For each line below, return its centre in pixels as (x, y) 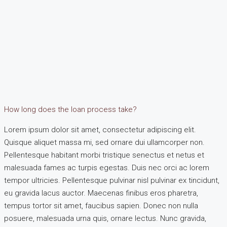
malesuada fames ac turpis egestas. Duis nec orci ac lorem (107, 167)
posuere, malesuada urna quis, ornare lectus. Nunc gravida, (105, 218)
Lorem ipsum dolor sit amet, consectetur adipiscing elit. (100, 129)
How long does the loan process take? (70, 109)
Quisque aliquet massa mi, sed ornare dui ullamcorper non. (104, 142)
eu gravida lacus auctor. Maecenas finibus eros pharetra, (101, 193)
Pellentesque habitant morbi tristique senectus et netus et (104, 155)
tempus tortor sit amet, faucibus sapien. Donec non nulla (101, 205)
